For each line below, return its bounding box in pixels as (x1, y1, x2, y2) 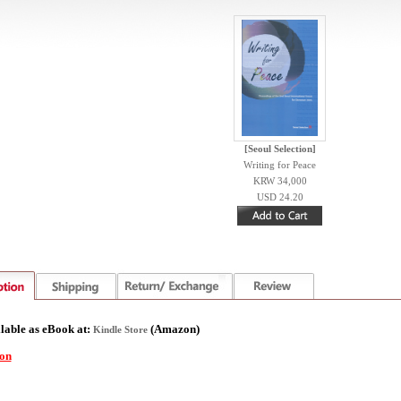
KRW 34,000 (252, 176, 307, 186)
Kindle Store (92, 325, 150, 335)
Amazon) (153, 322, 200, 336)
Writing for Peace (243, 160, 316, 170)
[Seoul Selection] (243, 144, 316, 154)
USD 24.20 (256, 192, 303, 202)
